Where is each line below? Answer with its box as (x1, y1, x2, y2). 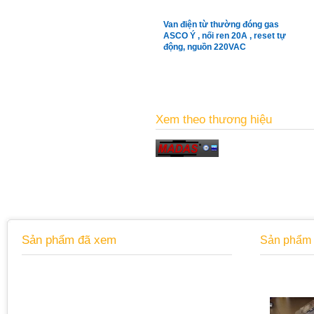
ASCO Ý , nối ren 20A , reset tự (163, 31, 286, 41)
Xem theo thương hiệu (156, 113, 272, 127)
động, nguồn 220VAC (163, 42, 246, 53)
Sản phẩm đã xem (22, 233, 116, 247)
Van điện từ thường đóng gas (163, 20, 279, 30)
